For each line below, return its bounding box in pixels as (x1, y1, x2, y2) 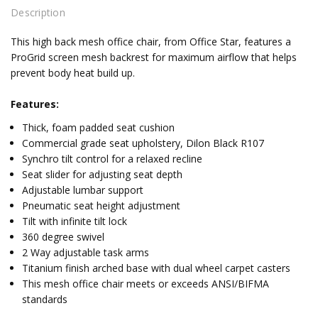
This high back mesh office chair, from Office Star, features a (11, 35, 291, 49)
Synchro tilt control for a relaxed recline (22, 152, 203, 166)
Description (11, 5, 65, 19)
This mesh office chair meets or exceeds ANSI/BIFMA (22, 277, 270, 291)
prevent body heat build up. (11, 66, 135, 80)
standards (22, 292, 68, 307)
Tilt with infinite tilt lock (22, 214, 128, 229)
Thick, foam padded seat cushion (22, 121, 175, 135)
